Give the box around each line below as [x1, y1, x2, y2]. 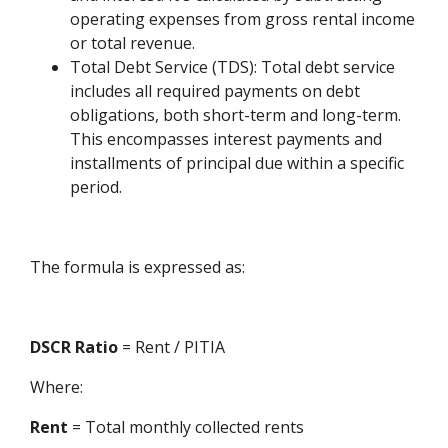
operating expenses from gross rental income [70, 7, 416, 30]
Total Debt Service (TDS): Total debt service [70, 55, 396, 78]
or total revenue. [70, 31, 196, 54]
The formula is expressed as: [30, 255, 246, 278]
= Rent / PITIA [118, 335, 226, 358]
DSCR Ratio [30, 335, 119, 358]
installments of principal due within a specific [70, 151, 405, 174]
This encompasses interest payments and [70, 127, 383, 150]
